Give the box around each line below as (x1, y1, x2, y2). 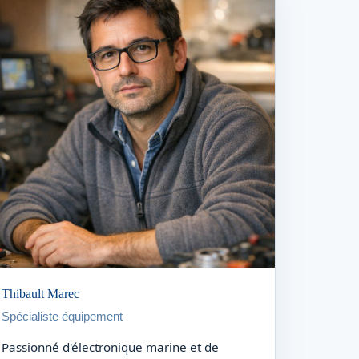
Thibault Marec (2, 286, 80, 301)
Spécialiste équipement (2, 309, 123, 323)
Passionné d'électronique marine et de (2, 338, 220, 355)
